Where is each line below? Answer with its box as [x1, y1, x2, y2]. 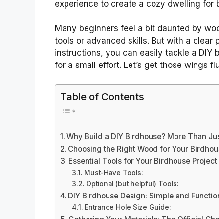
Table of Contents [60, 90, 144, 103]
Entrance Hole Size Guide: [84, 203, 171, 212]
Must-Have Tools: [84, 169, 143, 177]
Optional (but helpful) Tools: [86, 180, 179, 188]
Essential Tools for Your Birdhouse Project [68, 156, 218, 166]
